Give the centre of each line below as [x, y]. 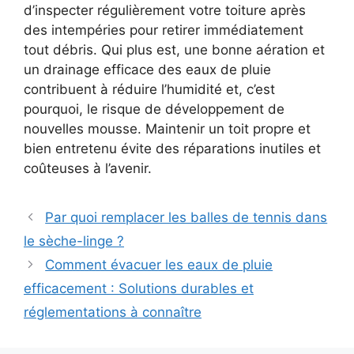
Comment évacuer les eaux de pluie [159, 264]
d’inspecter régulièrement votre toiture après [165, 10]
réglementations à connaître [113, 312]
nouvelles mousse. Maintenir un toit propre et [167, 128]
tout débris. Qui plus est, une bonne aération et [174, 49]
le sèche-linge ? [74, 241]
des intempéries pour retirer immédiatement [164, 30]
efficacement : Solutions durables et [139, 288]
